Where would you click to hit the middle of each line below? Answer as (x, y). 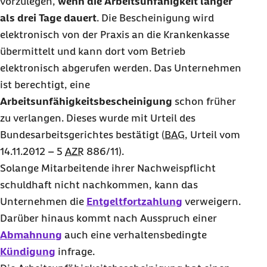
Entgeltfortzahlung (134, 201)
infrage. (75, 252)
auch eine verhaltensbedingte (134, 235)
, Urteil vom (212, 135)
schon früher (204, 101)
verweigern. (212, 201)
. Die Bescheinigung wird (155, 18)
